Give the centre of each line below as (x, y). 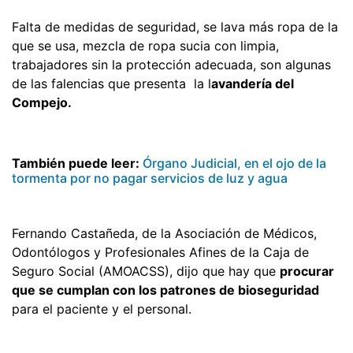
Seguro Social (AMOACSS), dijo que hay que (146, 271)
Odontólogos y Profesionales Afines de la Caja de (160, 252)
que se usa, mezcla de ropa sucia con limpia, (145, 45)
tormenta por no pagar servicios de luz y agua (150, 178)
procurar (307, 271)
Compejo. (42, 102)
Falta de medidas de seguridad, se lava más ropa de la (175, 26)
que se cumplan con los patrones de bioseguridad (165, 290)
